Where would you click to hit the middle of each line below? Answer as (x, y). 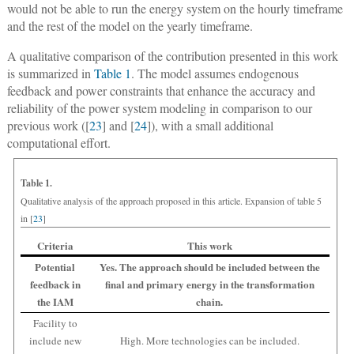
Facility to (55, 324)
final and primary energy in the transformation (209, 284)
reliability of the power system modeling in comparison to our (159, 108)
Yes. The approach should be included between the (209, 267)
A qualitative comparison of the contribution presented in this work (172, 56)
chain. (210, 302)
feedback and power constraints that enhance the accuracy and (161, 91)
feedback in (55, 284)
